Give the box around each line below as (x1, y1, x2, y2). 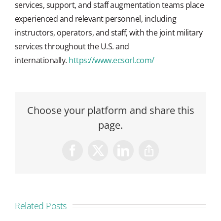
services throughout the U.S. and (14, 40, 129, 52)
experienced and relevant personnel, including (14, 13, 177, 24)
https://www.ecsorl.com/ (69, 54, 154, 66)
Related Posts (15, 199, 67, 212)
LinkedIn (122, 149, 149, 158)
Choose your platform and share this (27, 103, 194, 117)
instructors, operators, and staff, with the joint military (14, 27, 203, 38)
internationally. (14, 54, 69, 66)
